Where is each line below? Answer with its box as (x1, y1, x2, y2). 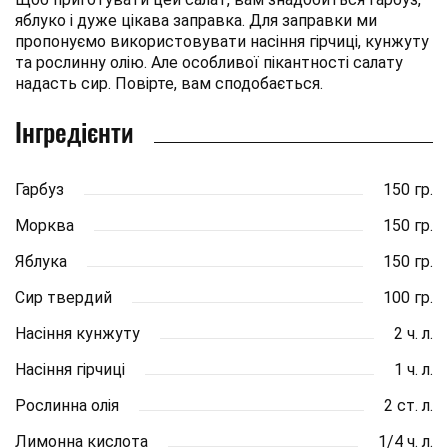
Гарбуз (15, 179, 64, 199)
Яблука (15, 251, 67, 271)
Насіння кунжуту (15, 323, 140, 343)
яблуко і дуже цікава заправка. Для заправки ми (15, 10, 377, 30)
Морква (15, 215, 74, 235)
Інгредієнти (15, 111, 134, 151)
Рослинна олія (15, 395, 119, 415)
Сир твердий (15, 287, 112, 307)
